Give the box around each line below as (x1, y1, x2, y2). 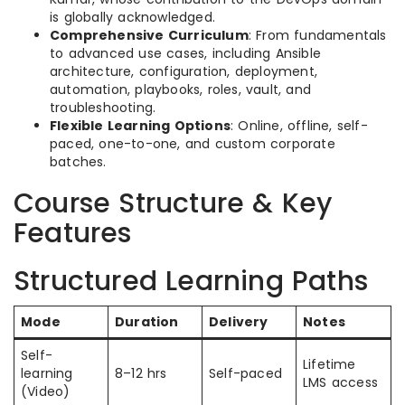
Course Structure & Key (14, 184, 333, 222)
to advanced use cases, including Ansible (50, 44, 321, 62)
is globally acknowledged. (50, 8, 215, 26)
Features (14, 214, 132, 252)
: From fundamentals (248, 26, 387, 44)
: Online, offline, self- (231, 117, 368, 135)
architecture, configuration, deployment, (50, 62, 317, 80)
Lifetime (303, 355, 356, 373)
